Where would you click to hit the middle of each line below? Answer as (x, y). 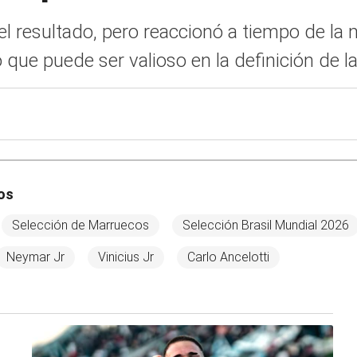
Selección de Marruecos (80, 225)
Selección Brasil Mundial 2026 (266, 225)
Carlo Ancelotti (228, 257)
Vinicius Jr (126, 257)
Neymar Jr (35, 257)
